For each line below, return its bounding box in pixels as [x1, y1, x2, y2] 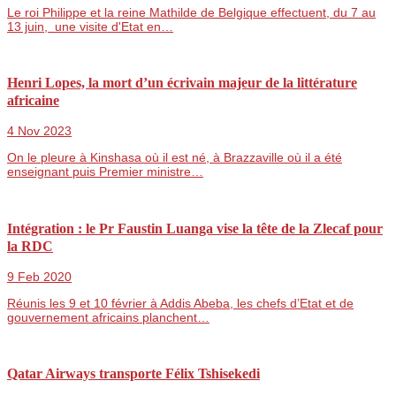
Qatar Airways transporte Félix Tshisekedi [7, 365, 260, 383]
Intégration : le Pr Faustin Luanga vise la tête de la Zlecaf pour [7, 219, 383, 237]
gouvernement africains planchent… [7, 310, 209, 325]
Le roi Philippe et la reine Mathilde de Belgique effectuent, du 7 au [7, 4, 376, 19]
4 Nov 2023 [7, 124, 72, 139]
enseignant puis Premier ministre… [7, 164, 203, 179]
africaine [7, 91, 59, 109]
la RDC [7, 237, 53, 255]
